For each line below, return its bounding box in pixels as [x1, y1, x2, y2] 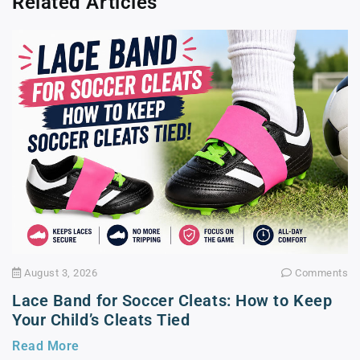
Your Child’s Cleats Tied [12, 310, 190, 330]
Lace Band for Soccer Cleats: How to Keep [12, 291, 333, 311]
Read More [12, 338, 80, 354]
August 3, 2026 [21, 267, 97, 280]
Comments [292, 267, 348, 280]
